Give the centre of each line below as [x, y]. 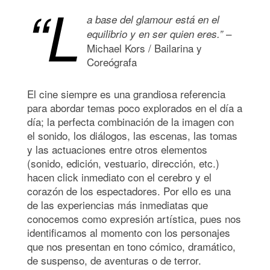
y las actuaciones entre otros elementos [117, 149]
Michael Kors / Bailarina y [144, 48]
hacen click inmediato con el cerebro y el [119, 177]
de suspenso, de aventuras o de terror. [116, 260]
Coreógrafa [113, 61]
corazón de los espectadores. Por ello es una [129, 190]
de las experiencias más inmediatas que [118, 204]
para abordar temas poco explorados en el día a [135, 107]
